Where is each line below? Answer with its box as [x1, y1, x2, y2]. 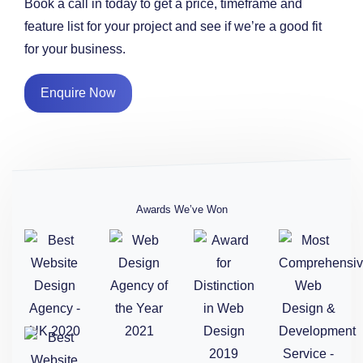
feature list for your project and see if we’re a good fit [24, 19, 322, 33]
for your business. [24, 41, 126, 56]
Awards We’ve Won [135, 203, 228, 216]
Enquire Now [41, 85, 116, 100]
